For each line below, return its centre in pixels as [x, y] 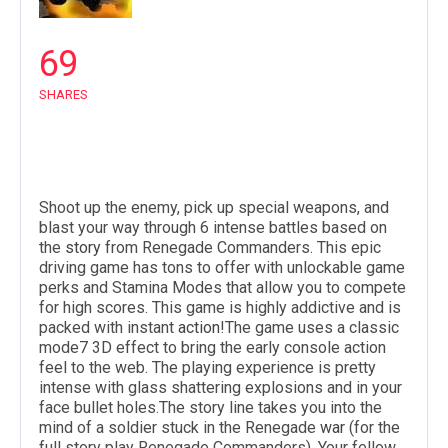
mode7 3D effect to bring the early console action [212, 348]
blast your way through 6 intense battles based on [213, 228]
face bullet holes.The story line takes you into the [210, 408]
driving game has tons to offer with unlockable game [222, 268]
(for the [372, 428]
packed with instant [108, 328]
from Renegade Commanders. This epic [241, 248]
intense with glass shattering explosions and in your [220, 388]
